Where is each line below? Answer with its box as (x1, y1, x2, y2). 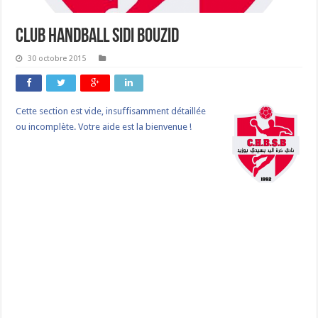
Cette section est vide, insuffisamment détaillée (16, 105, 207, 116)
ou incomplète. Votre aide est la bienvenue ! (16, 121, 192, 132)
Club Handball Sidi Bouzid (16, 26, 180, 47)
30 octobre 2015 (28, 53, 87, 63)
